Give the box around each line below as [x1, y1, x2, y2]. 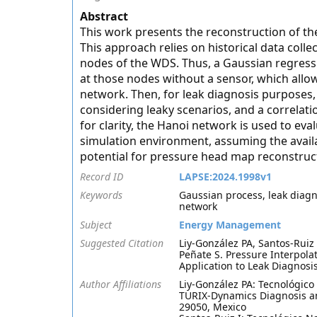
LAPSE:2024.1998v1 [179, 170, 272, 183]
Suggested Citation [80, 236, 163, 250]
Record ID [80, 170, 123, 183]
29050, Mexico [179, 300, 246, 313]
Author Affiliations [80, 277, 161, 291]
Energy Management [179, 218, 281, 231]
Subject [80, 218, 112, 231]
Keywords [80, 188, 122, 202]
